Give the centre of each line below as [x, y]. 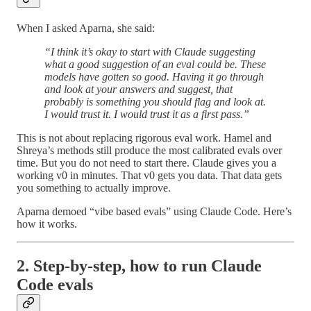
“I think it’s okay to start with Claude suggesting [150, 52]
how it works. [47, 224]
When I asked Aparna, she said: [86, 28]
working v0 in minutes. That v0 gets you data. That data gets [149, 176]
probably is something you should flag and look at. [155, 102]
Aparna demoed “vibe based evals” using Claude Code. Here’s [154, 212]
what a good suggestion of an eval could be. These [155, 65]
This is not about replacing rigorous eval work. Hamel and [144, 138]
